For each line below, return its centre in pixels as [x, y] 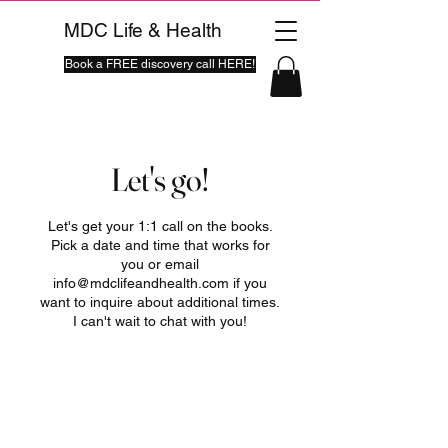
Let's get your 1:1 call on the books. [160, 225]
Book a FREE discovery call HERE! [160, 64]
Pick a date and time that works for [160, 244]
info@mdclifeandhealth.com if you [160, 282]
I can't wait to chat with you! [160, 320]
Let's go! [160, 179]
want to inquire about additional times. [160, 301]
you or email [160, 263]
